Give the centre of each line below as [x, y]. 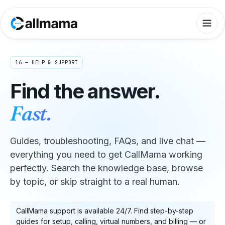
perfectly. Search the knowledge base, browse [106, 168]
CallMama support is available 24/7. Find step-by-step [105, 211]
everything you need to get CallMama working [106, 154]
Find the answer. [85, 91]
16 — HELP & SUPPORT [47, 63]
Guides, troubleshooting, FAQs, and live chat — [108, 141]
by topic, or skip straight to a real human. [95, 182]
